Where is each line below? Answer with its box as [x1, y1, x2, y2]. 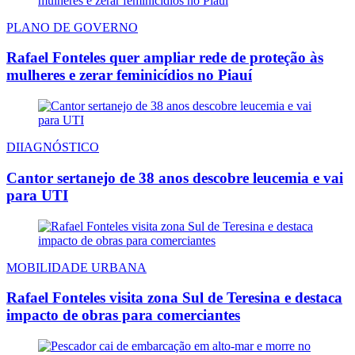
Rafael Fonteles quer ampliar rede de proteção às [6, 49, 323, 67]
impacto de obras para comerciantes [6, 307, 240, 324]
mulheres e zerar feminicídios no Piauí [6, 67, 252, 84]
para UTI [6, 186, 68, 204]
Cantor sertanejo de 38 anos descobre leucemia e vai [6, 169, 343, 186]
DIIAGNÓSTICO [6, 140, 99, 155]
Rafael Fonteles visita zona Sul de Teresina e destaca [6, 289, 342, 307]
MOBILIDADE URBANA [6, 260, 147, 274]
